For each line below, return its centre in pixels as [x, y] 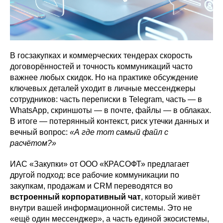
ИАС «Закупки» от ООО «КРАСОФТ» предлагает [100, 164]
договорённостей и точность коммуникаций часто [101, 66]
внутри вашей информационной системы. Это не [101, 208]
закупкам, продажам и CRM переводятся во [91, 186]
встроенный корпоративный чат [75, 197]
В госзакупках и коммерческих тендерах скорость [101, 55]
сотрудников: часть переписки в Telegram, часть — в [106, 99]
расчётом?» [33, 143]
